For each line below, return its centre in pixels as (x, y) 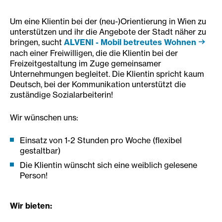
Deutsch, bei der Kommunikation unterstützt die (98, 84)
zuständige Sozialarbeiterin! (61, 95)
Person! (34, 176)
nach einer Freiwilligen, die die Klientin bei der (94, 53)
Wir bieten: (31, 206)
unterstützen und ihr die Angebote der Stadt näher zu (108, 32)
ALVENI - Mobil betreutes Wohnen (130, 42)
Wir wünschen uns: (45, 118)
